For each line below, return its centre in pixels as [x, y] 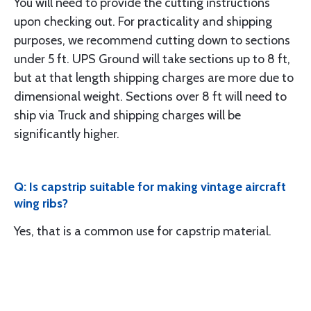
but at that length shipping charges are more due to [154, 78]
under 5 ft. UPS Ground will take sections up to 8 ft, [152, 59]
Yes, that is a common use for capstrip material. [143, 231]
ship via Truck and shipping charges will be [127, 115]
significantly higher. [67, 134]
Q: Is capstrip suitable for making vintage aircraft [150, 187]
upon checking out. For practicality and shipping [143, 22]
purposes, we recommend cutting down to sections [152, 40]
